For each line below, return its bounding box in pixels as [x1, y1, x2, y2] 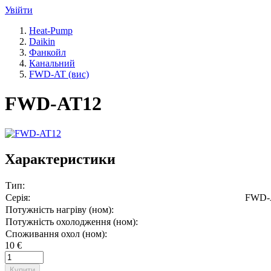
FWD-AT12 [5, 93, 102, 115]
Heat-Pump [29, 25, 73, 36]
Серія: [5, 192, 30, 203]
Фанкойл [29, 47, 66, 57]
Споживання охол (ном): [5, 228, 107, 239]
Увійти [5, 4, 33, 15]
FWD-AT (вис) [29, 68, 89, 79]
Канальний [29, 57, 75, 68]
